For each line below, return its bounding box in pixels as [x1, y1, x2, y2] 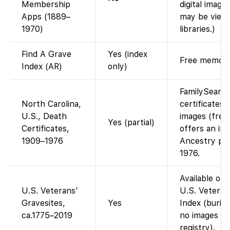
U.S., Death [22, 111, 67, 121]
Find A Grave [22, 49, 71, 59]
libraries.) [180, 24, 215, 34]
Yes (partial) [108, 117, 155, 127]
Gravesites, [22, 198, 65, 208]
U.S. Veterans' [22, 185, 78, 196]
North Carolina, [22, 99, 81, 109]
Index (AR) [22, 61, 62, 71]
